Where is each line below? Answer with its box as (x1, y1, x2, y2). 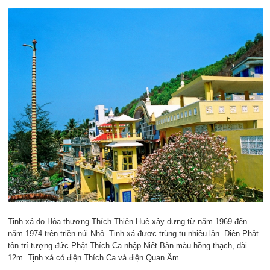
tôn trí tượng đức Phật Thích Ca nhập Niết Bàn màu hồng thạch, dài (7, 240, 247, 250)
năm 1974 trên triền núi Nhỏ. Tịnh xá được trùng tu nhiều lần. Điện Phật (7, 228, 259, 238)
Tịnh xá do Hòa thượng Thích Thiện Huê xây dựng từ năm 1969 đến (7, 216, 247, 226)
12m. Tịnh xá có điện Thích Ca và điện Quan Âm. (7, 253, 181, 262)
